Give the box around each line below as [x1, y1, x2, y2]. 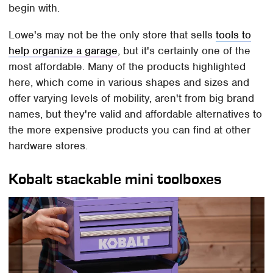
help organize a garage [9, 43, 118, 57]
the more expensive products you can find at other [9, 122, 251, 136]
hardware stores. [9, 138, 88, 152]
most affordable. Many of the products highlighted [9, 59, 246, 73]
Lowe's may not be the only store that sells [9, 27, 216, 41]
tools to [216, 27, 252, 41]
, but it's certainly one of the [118, 43, 251, 57]
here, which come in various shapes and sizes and [9, 75, 250, 89]
